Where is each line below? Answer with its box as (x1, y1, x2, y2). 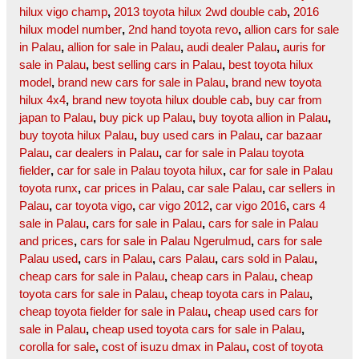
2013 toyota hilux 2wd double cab (114, 5, 287, 19)
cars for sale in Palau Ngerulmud (80, 234, 251, 248)
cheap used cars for (214, 305, 318, 319)
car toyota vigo (55, 199, 132, 213)
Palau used (19, 252, 78, 266)
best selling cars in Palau (92, 58, 222, 72)
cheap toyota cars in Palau (171, 287, 309, 301)
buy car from (256, 93, 322, 107)
